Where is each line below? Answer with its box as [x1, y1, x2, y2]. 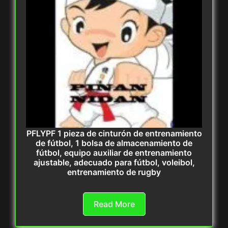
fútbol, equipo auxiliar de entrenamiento [36, 148, 192, 158]
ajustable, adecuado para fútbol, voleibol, [33, 157, 195, 168]
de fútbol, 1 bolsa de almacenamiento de [36, 138, 192, 149]
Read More [93, 199, 135, 210]
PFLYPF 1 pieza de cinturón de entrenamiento [26, 128, 202, 139]
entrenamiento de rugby [67, 167, 161, 178]
